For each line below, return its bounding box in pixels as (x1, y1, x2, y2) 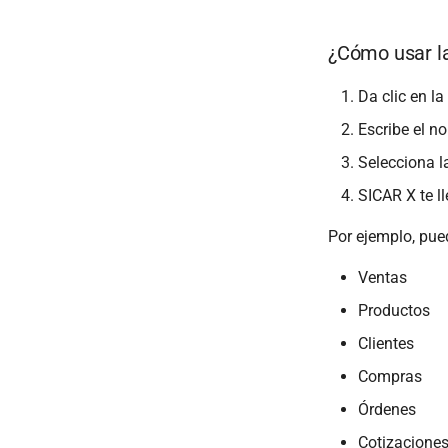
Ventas (358, 267, 407, 287)
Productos (358, 300, 430, 320)
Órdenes (358, 399, 416, 419)
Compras (358, 366, 422, 386)
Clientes (358, 333, 414, 353)
